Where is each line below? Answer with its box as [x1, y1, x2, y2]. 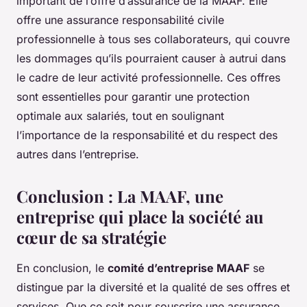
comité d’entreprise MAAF [108, 261, 249, 275]
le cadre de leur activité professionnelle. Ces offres [16, 71, 280, 85]
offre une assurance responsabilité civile [16, 13, 224, 27]
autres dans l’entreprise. [16, 147, 139, 162]
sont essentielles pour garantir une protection [16, 90, 249, 104]
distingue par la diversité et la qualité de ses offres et [16, 280, 290, 295]
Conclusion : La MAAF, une [16, 185, 223, 208]
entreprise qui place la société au [16, 206, 264, 228]
